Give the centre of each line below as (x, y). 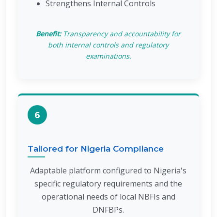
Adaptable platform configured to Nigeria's (108, 170)
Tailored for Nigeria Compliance (96, 149)
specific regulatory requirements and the (108, 184)
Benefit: (49, 34)
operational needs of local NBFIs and (108, 197)
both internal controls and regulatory (108, 45)
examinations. (108, 56)
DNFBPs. (108, 210)
